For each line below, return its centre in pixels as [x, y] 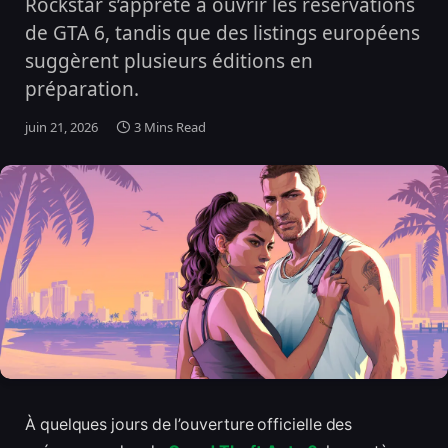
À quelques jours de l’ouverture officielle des [189, 425]
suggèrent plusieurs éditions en [169, 61]
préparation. [82, 89]
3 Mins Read [170, 127]
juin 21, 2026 [61, 127]
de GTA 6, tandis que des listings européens [222, 33]
